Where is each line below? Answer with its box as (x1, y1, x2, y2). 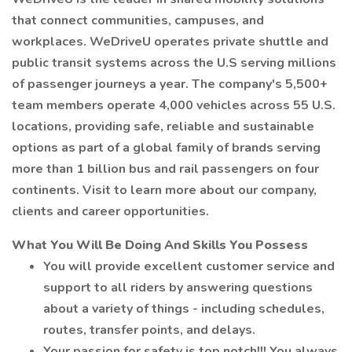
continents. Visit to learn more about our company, (12, 181, 317, 199)
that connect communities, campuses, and (12, 12, 264, 29)
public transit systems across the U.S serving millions (12, 54, 336, 71)
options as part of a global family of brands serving (12, 139, 321, 156)
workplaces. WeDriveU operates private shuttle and (12, 33, 328, 50)
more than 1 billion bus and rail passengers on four (12, 160, 319, 178)
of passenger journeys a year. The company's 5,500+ (12, 75, 328, 93)
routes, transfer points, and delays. (43, 321, 255, 339)
